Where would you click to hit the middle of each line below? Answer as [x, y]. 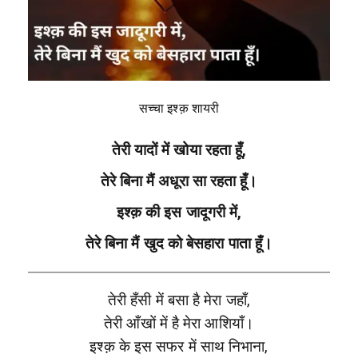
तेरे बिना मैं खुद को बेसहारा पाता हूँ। [179, 244]
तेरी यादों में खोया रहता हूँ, [179, 151]
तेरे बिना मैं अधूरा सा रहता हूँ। [179, 182]
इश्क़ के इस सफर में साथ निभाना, [179, 347]
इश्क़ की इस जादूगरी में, [179, 213]
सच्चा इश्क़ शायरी [179, 109]
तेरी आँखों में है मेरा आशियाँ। [179, 324]
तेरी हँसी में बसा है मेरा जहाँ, [179, 301]
